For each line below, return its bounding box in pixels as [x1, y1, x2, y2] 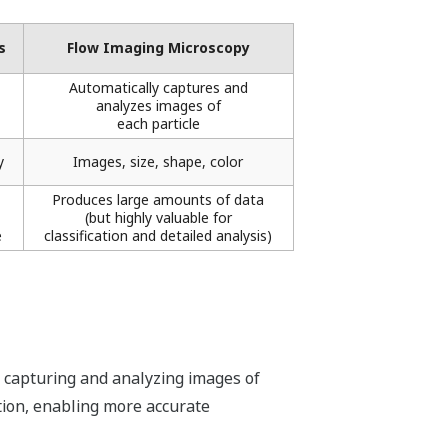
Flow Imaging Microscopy [66, 38, 250, 58]
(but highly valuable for [84, 208, 232, 228]
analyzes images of [95, 96, 221, 116]
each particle [116, 114, 200, 134]
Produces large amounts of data [52, 190, 265, 210]
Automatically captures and [68, 78, 248, 98]
